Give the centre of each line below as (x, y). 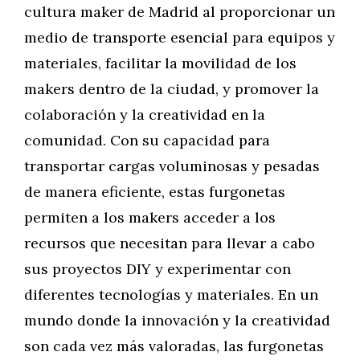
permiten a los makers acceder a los (150, 217)
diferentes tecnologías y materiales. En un (171, 295)
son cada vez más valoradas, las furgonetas (174, 346)
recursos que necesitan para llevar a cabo (170, 243)
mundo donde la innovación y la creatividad (177, 320)
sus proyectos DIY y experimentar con (157, 269)
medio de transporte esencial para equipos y (180, 37)
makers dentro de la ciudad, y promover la (172, 89)
